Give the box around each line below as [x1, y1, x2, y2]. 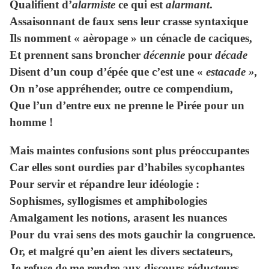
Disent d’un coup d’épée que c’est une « [10, 65, 206, 79]
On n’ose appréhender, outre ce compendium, [10, 82, 233, 95]
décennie [144, 49, 185, 62]
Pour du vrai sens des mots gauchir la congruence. [10, 228, 256, 241]
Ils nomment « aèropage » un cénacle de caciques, [10, 32, 252, 45]
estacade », [206, 65, 258, 79]
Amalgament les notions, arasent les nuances [10, 211, 227, 225]
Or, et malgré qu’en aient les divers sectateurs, [10, 245, 233, 258]
